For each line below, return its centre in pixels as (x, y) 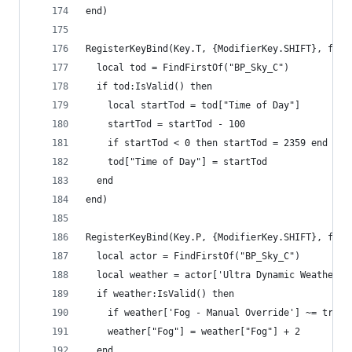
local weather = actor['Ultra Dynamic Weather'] (218, 275)
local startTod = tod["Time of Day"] (193, 106)
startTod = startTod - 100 (165, 125)
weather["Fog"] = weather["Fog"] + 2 (193, 332)
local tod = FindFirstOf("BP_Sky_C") (187, 68)
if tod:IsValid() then (149, 87)
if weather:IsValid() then (160, 294)
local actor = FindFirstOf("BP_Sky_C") (193, 257)
